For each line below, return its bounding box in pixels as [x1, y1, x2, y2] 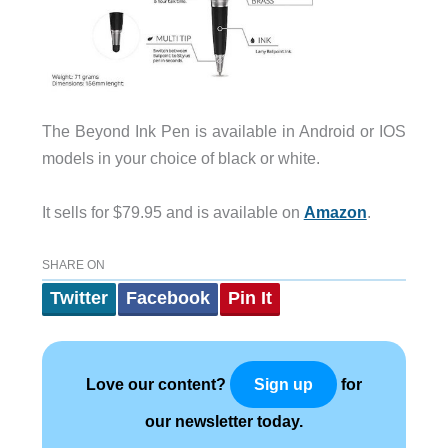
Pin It [227, 287, 272, 308]
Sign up [254, 375, 313, 393]
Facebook [125, 287, 210, 308]
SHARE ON [41, 257, 105, 272]
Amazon [303, 202, 367, 221]
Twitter [49, 287, 108, 308]
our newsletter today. [145, 411, 303, 430]
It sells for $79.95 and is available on [41, 202, 304, 221]
